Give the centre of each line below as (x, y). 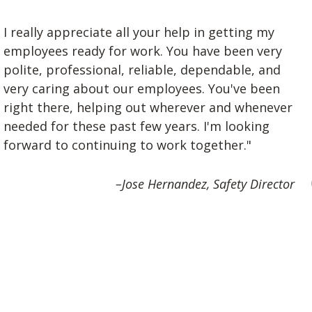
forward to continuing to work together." (127, 145)
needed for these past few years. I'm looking (136, 126)
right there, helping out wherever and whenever (148, 108)
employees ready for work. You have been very (143, 51)
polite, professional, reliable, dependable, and (142, 70)
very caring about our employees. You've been (142, 89)
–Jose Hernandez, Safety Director (205, 184)
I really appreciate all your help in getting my (139, 32)
